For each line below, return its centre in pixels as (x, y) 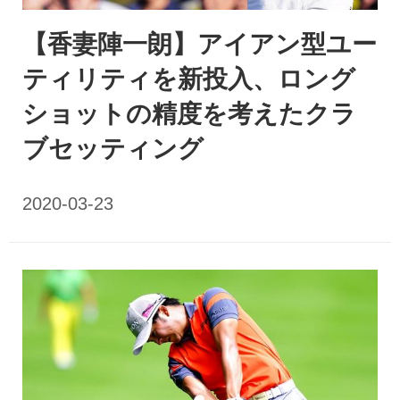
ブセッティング (113, 149)
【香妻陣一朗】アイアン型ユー (200, 45)
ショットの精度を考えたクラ (189, 114)
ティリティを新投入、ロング (189, 79)
